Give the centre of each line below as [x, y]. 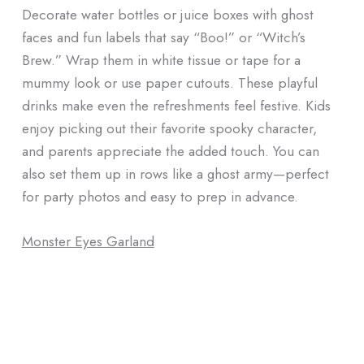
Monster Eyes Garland [88, 241]
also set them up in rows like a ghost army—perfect [175, 173]
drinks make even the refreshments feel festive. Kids [176, 105]
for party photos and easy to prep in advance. [160, 196]
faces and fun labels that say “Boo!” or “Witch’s [163, 37]
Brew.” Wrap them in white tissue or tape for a [161, 59]
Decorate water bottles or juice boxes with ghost [167, 14]
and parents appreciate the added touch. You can [170, 150]
